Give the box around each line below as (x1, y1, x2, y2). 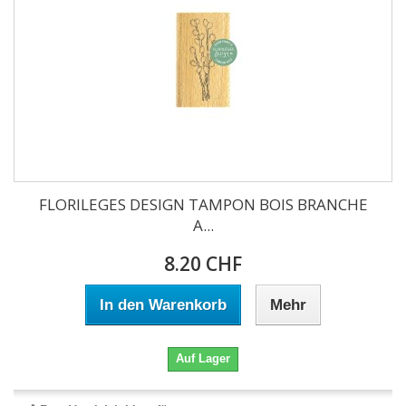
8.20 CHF (164, 251, 242, 276)
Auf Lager (176, 352, 230, 365)
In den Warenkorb (100, 296, 227, 314)
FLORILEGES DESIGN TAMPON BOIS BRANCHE (38, 194, 368, 215)
